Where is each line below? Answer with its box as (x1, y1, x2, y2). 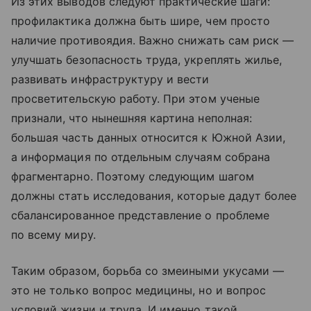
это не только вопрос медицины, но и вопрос (11, 283, 267, 297)
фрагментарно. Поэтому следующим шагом (11, 169, 254, 183)
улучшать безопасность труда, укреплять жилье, (11, 52, 283, 67)
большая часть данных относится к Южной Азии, (11, 130, 286, 144)
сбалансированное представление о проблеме (11, 208, 269, 222)
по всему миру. (11, 227, 96, 242)
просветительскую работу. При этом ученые (11, 91, 260, 106)
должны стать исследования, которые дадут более (11, 188, 297, 203)
